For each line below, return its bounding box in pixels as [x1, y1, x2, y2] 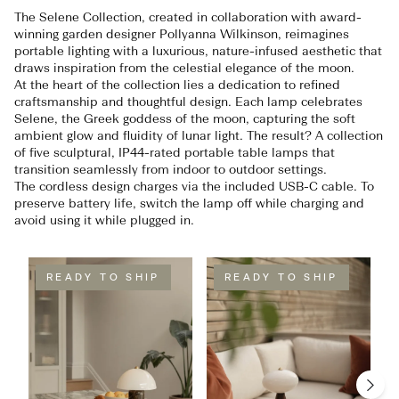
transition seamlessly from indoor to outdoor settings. [14, 161, 327, 177]
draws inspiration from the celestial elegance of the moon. [14, 60, 354, 76]
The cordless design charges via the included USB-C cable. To [14, 178, 374, 194]
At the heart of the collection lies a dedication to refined [14, 77, 340, 93]
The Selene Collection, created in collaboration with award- [14, 9, 362, 25]
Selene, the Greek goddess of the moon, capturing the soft [14, 110, 355, 126]
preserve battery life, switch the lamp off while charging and [14, 195, 364, 211]
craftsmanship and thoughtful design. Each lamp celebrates [14, 94, 362, 110]
